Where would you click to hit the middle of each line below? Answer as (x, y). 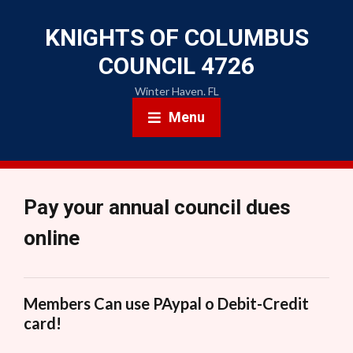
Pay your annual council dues (157, 207)
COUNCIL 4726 (176, 66)
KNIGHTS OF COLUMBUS (176, 37)
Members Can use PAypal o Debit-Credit (166, 303)
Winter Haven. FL (176, 91)
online (52, 238)
